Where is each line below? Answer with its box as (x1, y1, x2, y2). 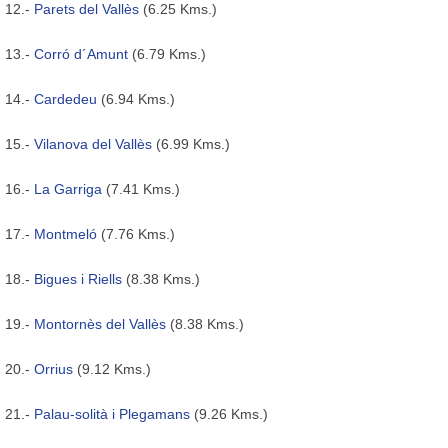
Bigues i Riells (34, 270, 122, 287)
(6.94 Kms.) (97, 90, 175, 107)
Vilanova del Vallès (34, 135, 152, 152)
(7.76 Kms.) (97, 225, 175, 242)
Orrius (34, 360, 73, 377)
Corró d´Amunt (34, 45, 128, 62)
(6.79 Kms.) (128, 45, 206, 62)
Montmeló (34, 225, 97, 242)
